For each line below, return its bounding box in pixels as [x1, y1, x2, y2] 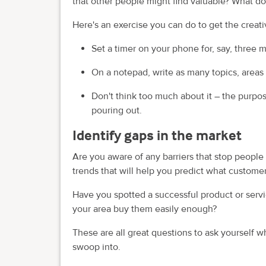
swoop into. [72, 240, 121, 253]
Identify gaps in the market [72, 126, 242, 144]
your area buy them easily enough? [72, 202, 217, 215]
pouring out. [91, 104, 142, 117]
